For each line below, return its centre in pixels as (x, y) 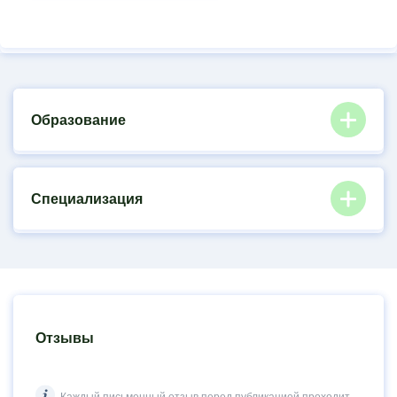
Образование (78, 120)
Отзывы (65, 338)
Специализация (87, 198)
